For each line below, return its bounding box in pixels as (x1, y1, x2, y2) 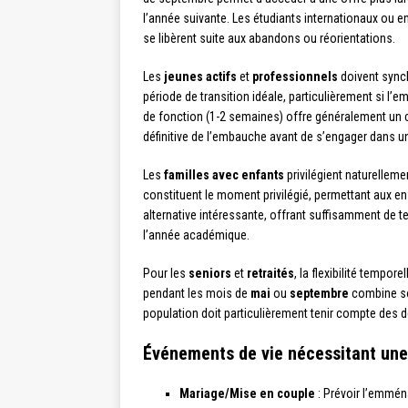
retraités (247, 266, 294, 280)
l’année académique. (143, 228, 250, 242)
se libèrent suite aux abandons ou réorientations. (143, 31, 395, 46)
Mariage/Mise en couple (179, 386, 315, 401)
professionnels (252, 69, 338, 84)
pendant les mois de (143, 286, 250, 301)
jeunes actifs (164, 69, 237, 84)
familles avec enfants (164, 168, 284, 182)
